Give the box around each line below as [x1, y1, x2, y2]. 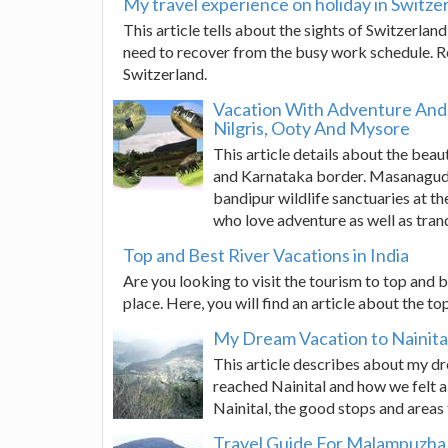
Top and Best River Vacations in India [123, 244, 409, 266]
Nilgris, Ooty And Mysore [213, 117, 410, 139]
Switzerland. [123, 64, 207, 83]
